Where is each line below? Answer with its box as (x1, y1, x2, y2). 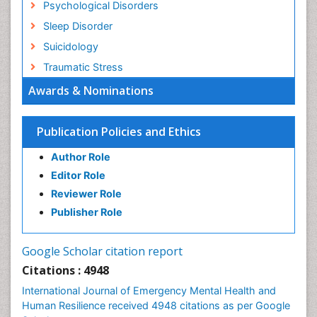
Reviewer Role (51, 188, 122, 200)
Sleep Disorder (42, 20, 113, 32)
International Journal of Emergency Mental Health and (22, 284, 276, 296)
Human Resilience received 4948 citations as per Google (22, 299, 290, 311)
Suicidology (42, 40, 98, 52)
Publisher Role (51, 206, 122, 218)
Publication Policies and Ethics (37, 124, 201, 139)
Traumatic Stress (42, 61, 123, 73)
